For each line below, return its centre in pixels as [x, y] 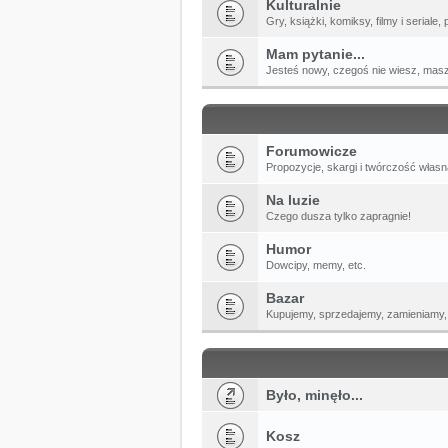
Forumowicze [311, 150]
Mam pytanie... [315, 53]
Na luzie [293, 199]
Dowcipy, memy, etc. [316, 264]
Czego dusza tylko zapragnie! [338, 215]
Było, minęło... [314, 394]
